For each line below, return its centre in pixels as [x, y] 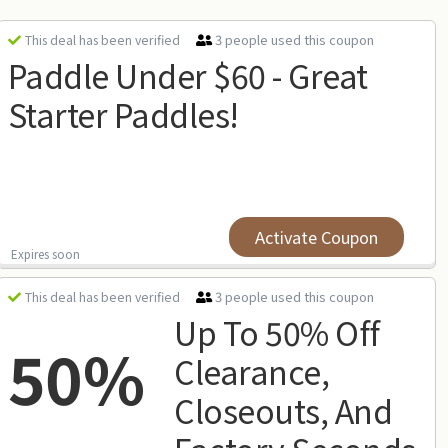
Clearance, [252, 371]
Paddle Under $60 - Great [187, 75]
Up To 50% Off [277, 332]
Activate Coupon [316, 237]
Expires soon [45, 253]
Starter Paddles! [123, 114]
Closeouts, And [283, 410]
